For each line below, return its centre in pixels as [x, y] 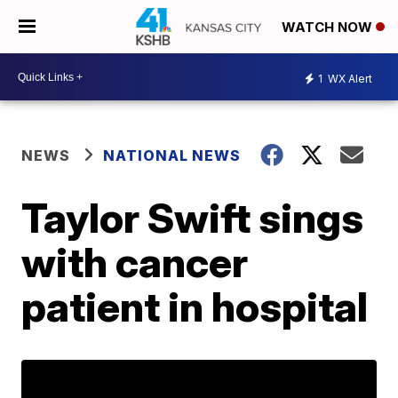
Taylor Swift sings [193, 218]
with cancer [135, 262]
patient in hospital [195, 306]
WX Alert [349, 78]
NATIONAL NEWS [172, 155]
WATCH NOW [329, 28]
